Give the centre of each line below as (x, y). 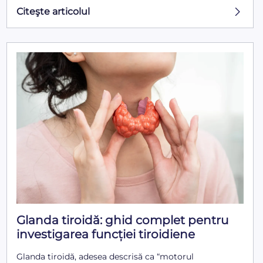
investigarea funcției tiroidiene (105, 234)
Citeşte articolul (53, 12)
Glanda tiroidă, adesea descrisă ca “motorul (105, 256)
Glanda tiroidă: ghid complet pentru (122, 220)
